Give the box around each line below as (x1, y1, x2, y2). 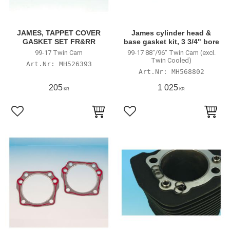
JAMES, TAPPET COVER (17, 29, 101, 37)
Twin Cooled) (151, 56, 191, 64)
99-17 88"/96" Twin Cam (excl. (127, 48, 216, 56)
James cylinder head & (131, 29, 211, 37)
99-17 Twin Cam (35, 48, 83, 56)
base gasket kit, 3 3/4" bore (123, 37, 219, 46)
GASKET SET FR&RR (22, 37, 95, 46)
